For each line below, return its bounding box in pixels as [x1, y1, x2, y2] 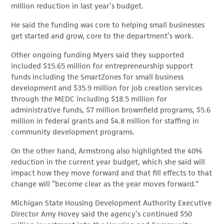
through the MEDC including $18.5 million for [11, 94, 167, 103]
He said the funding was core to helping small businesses [11, 20, 205, 29]
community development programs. [11, 127, 135, 136]
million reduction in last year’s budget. [11, 1, 144, 10]
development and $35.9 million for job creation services [11, 83, 202, 92]
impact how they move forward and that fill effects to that [11, 168, 212, 177]
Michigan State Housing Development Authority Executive [11, 198, 212, 207]
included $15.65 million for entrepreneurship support [11, 61, 193, 70]
